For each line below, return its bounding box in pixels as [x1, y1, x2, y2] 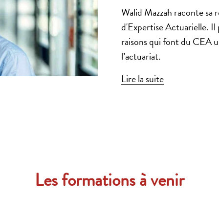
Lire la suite [121, 71, 164, 86]
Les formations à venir [35, 167, 184, 193]
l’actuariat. [121, 49, 161, 64]
